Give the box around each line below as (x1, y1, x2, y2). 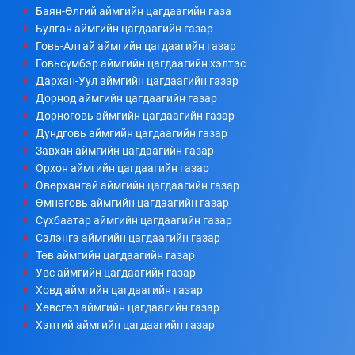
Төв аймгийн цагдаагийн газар (36, 249, 195, 262)
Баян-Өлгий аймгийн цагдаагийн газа (36, 5, 231, 18)
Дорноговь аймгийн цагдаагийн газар (36, 109, 235, 123)
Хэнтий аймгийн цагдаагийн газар (36, 319, 215, 332)
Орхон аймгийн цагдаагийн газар (36, 162, 209, 175)
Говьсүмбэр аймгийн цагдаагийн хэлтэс (36, 57, 246, 71)
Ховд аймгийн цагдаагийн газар (36, 284, 203, 297)
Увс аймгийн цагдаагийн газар (36, 266, 196, 280)
